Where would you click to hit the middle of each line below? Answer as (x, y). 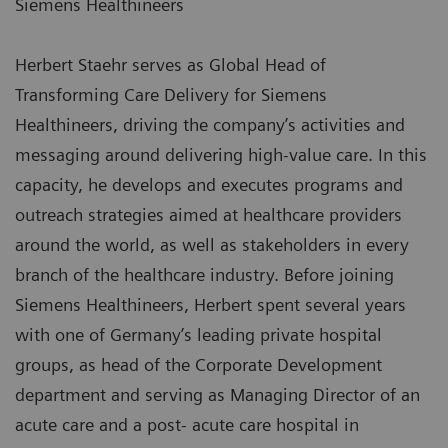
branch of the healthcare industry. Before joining (204, 275)
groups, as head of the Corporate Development (198, 365)
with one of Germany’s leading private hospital (198, 335)
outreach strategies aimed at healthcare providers (208, 215)
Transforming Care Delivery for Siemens (171, 95)
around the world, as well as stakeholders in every (212, 245)
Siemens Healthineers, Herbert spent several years (210, 305)
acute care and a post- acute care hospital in (187, 425)
